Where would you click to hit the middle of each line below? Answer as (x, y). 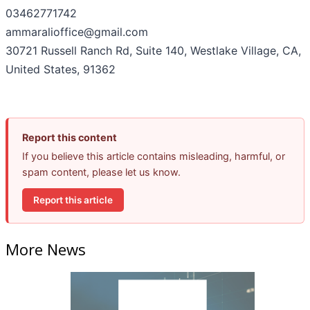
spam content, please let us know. (101, 172)
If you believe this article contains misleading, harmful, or (154, 156)
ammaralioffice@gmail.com (77, 32)
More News (46, 249)
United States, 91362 (61, 70)
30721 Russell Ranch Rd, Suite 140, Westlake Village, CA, (153, 51)
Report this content (70, 138)
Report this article (73, 200)
